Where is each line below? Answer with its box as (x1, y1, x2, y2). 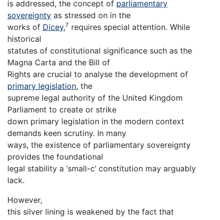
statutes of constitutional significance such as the (7, 46, 192, 56)
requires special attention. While (69, 22, 190, 32)
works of (7, 22, 43, 32)
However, (7, 195, 42, 205)
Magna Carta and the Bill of (7, 57, 110, 68)
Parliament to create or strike (7, 105, 116, 115)
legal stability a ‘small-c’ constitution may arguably (7, 164, 196, 174)
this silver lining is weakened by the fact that (7, 207, 174, 217)
